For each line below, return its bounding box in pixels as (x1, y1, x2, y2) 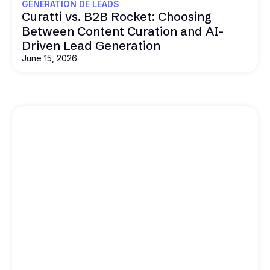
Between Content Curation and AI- (22, 24, 224, 39)
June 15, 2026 (22, 53, 77, 64)
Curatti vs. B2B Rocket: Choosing (22, 9, 212, 25)
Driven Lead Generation (22, 38, 160, 54)
